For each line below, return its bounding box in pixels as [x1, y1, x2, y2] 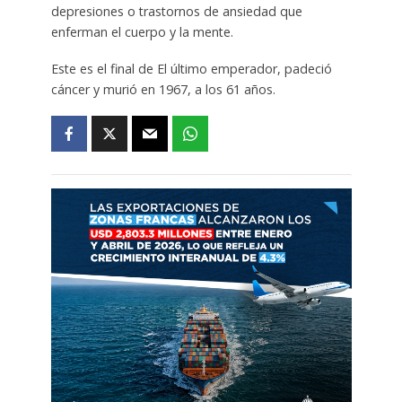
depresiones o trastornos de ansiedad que [50, 2, 302, 20]
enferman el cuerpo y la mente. [50, 22, 233, 40]
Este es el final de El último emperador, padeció [50, 59, 332, 77]
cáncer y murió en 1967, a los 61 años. [50, 80, 275, 98]
